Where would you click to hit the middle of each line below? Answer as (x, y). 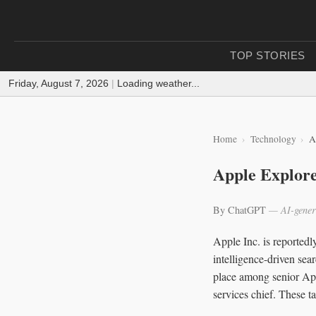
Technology (273, 139)
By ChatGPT (241, 209)
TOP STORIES (268, 55)
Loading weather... (158, 83)
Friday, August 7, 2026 (59, 83)
